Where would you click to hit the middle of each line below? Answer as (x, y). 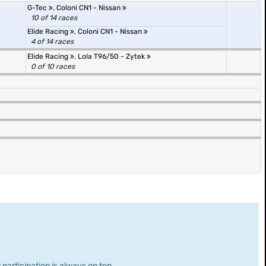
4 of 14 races (52, 42)
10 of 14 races (54, 18)
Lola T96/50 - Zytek (112, 56)
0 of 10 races (53, 66)
